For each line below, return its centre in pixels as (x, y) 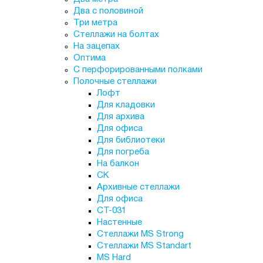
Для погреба (123, 152)
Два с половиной (108, 11)
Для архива (120, 117)
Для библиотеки (131, 140)
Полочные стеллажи (115, 82)
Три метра (95, 23)
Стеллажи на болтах (116, 35)
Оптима (89, 58)
